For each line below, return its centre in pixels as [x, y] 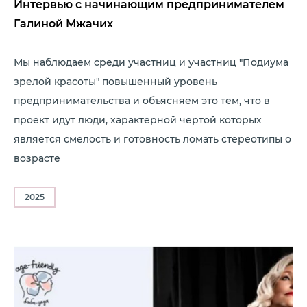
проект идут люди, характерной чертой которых [138, 120]
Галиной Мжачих [63, 24]
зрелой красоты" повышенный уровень [115, 82]
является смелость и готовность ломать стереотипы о [152, 139]
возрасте [37, 158]
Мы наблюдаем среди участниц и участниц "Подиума [151, 62]
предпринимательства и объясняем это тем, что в [142, 101]
